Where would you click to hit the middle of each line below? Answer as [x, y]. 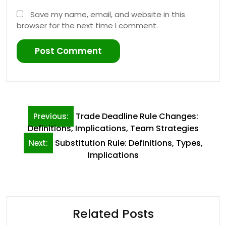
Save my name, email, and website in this [108, 14]
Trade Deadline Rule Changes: [137, 116]
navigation [41, 130]
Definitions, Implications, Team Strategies [113, 128]
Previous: [51, 116]
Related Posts [113, 214]
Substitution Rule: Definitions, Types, [129, 143]
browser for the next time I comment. [87, 25]
